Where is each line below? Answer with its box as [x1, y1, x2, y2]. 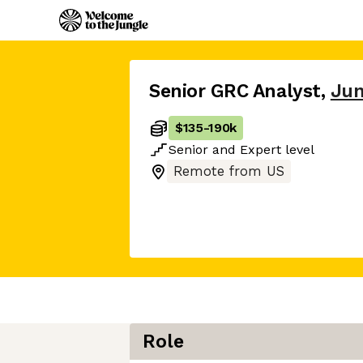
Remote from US [173, 164, 284, 179]
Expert [240, 142, 281, 157]
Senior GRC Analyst [149, 80, 321, 102]
